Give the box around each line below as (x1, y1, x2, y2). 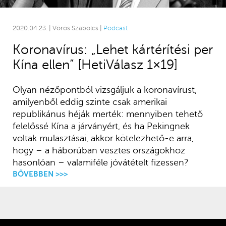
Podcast (103, 25, 128, 32)
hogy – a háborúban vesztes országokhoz (12, 145, 185, 156)
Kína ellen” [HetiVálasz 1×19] (12, 58, 178, 73)
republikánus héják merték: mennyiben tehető (12, 109, 203, 120)
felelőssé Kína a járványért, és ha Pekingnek (12, 121, 190, 132)
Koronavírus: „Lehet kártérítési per (12, 42, 213, 58)
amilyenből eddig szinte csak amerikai (12, 97, 167, 107)
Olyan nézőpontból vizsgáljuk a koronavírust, (12, 85, 197, 95)
